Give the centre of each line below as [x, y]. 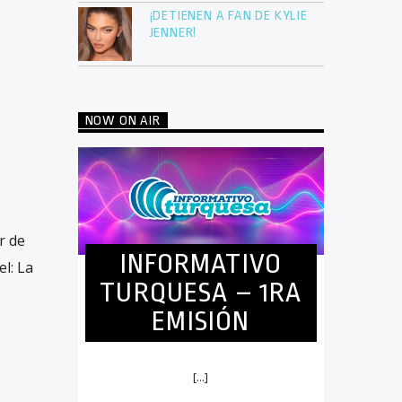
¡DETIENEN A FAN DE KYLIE [228, 16]
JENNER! [173, 33]
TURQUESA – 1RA [201, 293]
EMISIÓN [201, 322]
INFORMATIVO [201, 264]
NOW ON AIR [122, 121]
